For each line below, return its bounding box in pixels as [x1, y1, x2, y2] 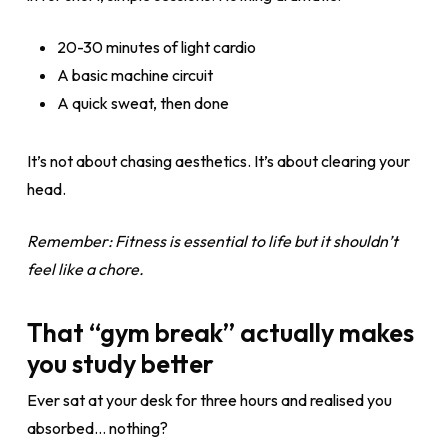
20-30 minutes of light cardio [56, 37, 256, 57]
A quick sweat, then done [56, 93, 229, 113]
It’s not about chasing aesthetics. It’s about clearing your [26, 151, 410, 171]
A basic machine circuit [56, 65, 213, 85]
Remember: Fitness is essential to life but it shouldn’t [26, 231, 398, 251]
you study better [26, 347, 214, 380]
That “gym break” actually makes [26, 316, 414, 349]
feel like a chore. [26, 259, 144, 279]
